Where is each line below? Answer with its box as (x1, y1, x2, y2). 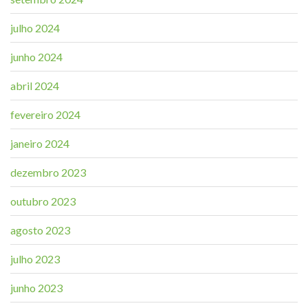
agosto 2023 (10, 223, 70, 236)
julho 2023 (10, 252, 60, 265)
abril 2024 (10, 78, 59, 92)
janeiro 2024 (10, 136, 69, 150)
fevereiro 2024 (10, 107, 80, 121)
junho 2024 (10, 49, 63, 63)
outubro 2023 (10, 194, 76, 208)
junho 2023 (10, 280, 63, 294)
